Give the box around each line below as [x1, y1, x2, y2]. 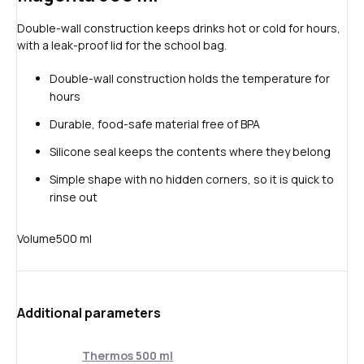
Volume [17, 231, 56, 247]
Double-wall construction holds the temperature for [50, 71, 330, 87]
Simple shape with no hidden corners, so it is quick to [50, 171, 334, 188]
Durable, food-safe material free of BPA [50, 116, 260, 132]
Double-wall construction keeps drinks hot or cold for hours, [17, 20, 340, 37]
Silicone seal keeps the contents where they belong [50, 144, 331, 160]
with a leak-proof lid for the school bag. [17, 37, 227, 54]
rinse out [50, 189, 97, 206]
